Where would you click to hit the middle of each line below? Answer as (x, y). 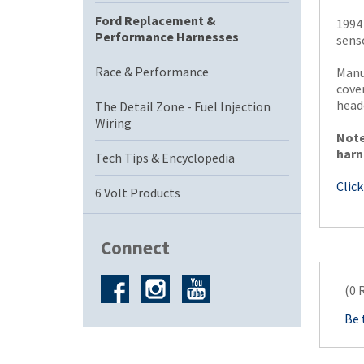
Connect (135, 247)
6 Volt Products (138, 193)
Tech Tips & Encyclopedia (165, 158)
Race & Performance (152, 71)
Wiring (113, 123)
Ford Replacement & (156, 20)
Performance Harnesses (167, 37)
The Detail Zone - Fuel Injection (183, 106)
